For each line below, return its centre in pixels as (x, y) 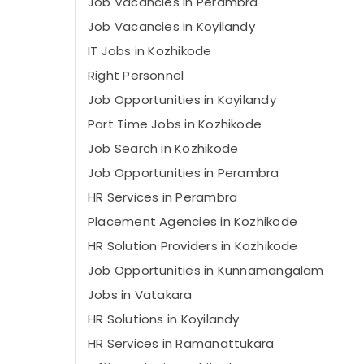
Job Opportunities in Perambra (184, 173)
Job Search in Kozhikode (163, 148)
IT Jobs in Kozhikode (150, 51)
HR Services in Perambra (163, 197)
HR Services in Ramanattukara (181, 343)
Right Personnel (136, 75)
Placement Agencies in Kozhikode (193, 221)
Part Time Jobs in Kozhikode (175, 124)
